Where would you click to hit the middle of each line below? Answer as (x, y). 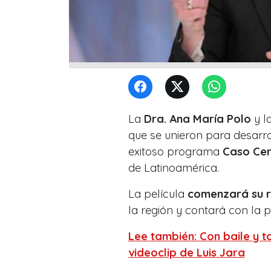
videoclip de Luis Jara (187, 252)
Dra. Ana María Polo (196, 119)
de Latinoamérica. (174, 168)
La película (158, 194)
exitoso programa (175, 151)
